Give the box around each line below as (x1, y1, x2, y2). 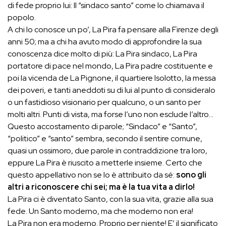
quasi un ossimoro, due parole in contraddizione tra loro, (8, 145, 207, 156)
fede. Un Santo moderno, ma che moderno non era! (8, 205, 193, 216)
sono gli (176, 169, 206, 180)
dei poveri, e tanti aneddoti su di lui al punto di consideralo (8, 84, 215, 95)
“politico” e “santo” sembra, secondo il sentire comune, (8, 133, 202, 144)
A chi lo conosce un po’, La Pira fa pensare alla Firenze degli (8, 24, 218, 35)
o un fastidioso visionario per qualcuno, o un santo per (8, 96, 201, 107)
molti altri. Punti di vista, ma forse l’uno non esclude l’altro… (8, 108, 213, 120)
